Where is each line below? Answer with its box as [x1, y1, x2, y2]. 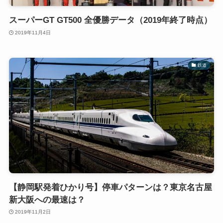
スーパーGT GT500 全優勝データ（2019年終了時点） [8, 15, 212, 25]
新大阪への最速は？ [8, 195, 85, 205]
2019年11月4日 [15, 29, 51, 35]
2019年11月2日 [15, 209, 51, 215]
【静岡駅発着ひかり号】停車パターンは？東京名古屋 [8, 182, 212, 192]
